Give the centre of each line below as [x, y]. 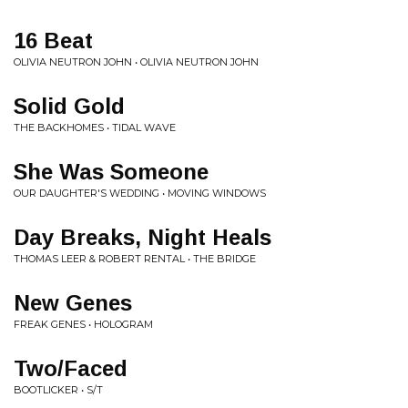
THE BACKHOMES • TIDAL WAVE [95, 127]
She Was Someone [111, 172]
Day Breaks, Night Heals [143, 237]
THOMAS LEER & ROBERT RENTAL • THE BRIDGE [135, 259]
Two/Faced [71, 368]
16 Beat [53, 41]
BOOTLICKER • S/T [58, 390]
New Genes [73, 303]
